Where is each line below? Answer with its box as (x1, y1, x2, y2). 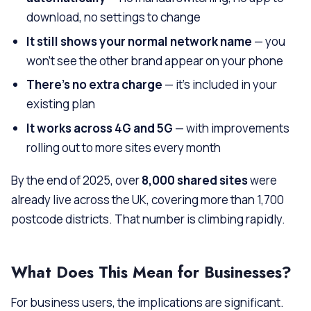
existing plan (26, 96, 96, 112)
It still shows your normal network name (26, 33, 253, 49)
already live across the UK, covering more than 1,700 (11, 191, 284, 208)
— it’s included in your (162, 76, 278, 93)
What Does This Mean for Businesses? (11, 260, 292, 283)
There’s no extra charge (26, 76, 163, 93)
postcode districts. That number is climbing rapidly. (11, 210, 285, 227)
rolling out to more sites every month (26, 139, 221, 155)
